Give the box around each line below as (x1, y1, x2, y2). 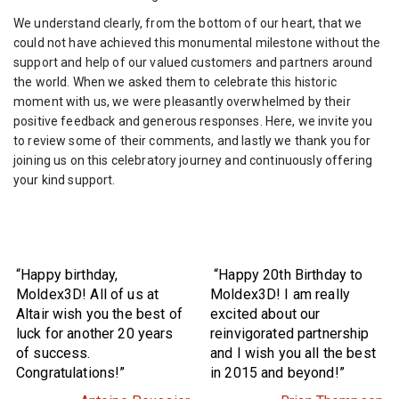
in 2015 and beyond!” (210, 363, 345, 381)
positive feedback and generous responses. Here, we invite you (13, 113, 373, 128)
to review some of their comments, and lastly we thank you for (13, 133, 371, 148)
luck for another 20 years (16, 324, 174, 342)
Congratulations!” (16, 363, 126, 381)
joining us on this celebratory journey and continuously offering (13, 152, 372, 167)
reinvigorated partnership (210, 324, 370, 342)
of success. (16, 344, 91, 362)
